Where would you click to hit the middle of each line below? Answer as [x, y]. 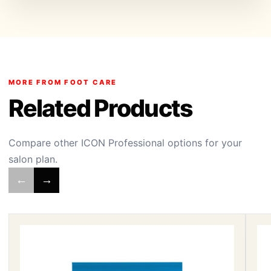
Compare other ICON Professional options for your [125, 143]
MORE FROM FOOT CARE [63, 82]
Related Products [100, 108]
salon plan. [33, 159]
